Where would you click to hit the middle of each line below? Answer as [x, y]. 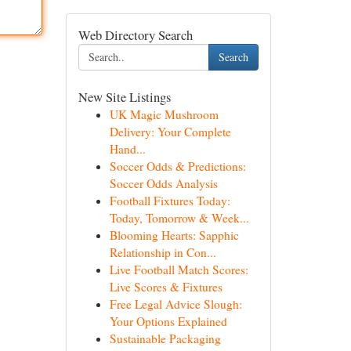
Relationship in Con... [163, 252]
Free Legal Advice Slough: [175, 304]
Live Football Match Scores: [179, 270]
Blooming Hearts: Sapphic [174, 235]
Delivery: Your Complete [170, 132]
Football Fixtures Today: [170, 201]
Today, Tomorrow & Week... [179, 218]
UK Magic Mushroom [164, 114]
